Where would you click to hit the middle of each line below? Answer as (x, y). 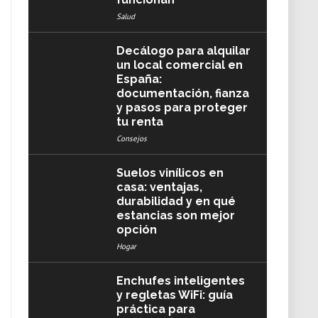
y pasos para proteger (182, 108)
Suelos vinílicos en (170, 173)
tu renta (139, 122)
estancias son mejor (175, 215)
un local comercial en (179, 65)
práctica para (155, 309)
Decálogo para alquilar (183, 51)
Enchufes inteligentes (180, 281)
